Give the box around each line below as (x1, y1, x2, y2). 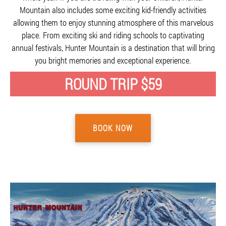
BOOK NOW (93, 123, 133, 133)
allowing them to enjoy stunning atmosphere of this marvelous (13, 17, 213, 28)
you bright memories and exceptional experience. (35, 54, 191, 66)
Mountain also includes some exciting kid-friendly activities (20, 4, 206, 16)
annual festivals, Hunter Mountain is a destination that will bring (11, 42, 215, 53)
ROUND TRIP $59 (64, 74, 162, 94)
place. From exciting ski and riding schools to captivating (22, 29, 204, 41)
